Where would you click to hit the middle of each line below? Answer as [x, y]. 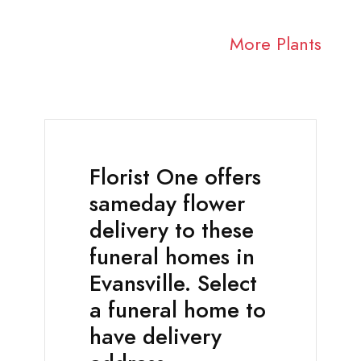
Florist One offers [175, 178]
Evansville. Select [173, 284]
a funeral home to [178, 311]
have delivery [156, 337]
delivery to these [172, 231]
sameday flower [167, 204]
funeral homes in [172, 257]
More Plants [275, 44]
